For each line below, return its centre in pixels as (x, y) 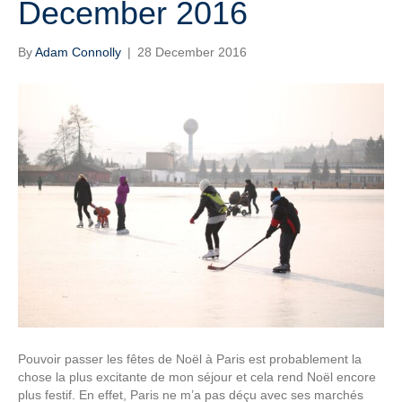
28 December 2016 (192, 52)
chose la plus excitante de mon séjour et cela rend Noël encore (197, 376)
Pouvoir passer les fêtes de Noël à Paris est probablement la (190, 358)
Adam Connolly (78, 52)
